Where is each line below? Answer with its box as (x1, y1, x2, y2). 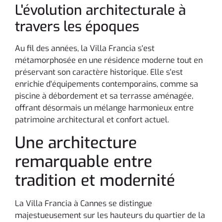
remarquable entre (15, 151, 152, 172)
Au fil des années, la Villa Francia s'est (15, 43, 155, 54)
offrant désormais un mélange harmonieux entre (15, 103, 194, 113)
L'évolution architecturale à (15, 1, 186, 20)
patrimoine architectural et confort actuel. (15, 114, 169, 125)
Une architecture (15, 132, 137, 153)
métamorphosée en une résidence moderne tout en (15, 55, 203, 66)
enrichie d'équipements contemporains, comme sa (15, 79, 198, 90)
